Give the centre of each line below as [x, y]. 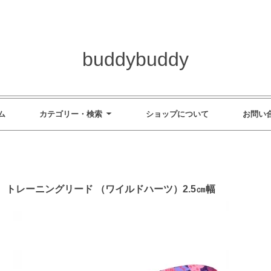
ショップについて [177, 114]
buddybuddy [135, 59]
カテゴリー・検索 [70, 114]
